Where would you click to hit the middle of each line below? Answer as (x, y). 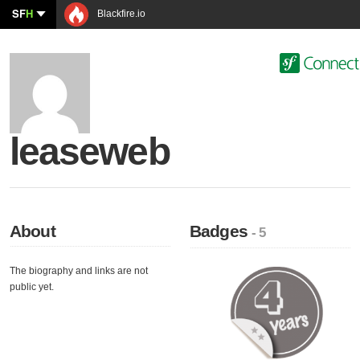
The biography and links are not (79, 271)
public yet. (32, 287)
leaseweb (90, 151)
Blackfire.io (120, 14)
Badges (221, 231)
